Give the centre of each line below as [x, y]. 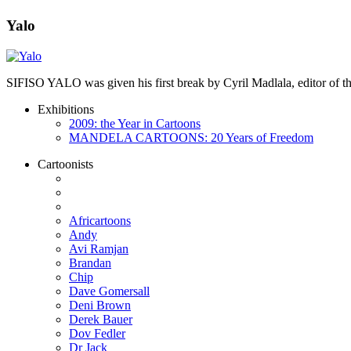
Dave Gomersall [109, 291]
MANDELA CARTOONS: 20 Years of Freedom [191, 137]
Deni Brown [100, 305]
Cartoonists [65, 164]
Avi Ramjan [99, 248]
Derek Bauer [101, 319]
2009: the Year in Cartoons [135, 123]
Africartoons [100, 220]
